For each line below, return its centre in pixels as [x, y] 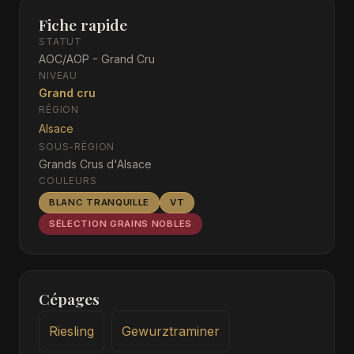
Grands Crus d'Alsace [95, 164]
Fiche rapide [83, 24]
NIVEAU [58, 75]
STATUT [61, 41]
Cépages [69, 299]
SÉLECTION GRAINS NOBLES [121, 224]
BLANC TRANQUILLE [100, 202]
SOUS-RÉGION [77, 147]
